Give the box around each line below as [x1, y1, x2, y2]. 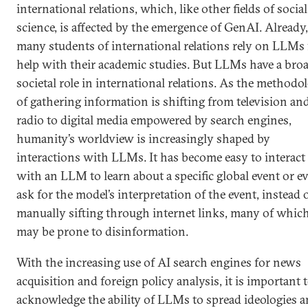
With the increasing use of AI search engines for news [16, 254, 301, 270]
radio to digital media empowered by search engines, [16, 112, 291, 128]
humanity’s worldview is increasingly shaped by [16, 131, 270, 146]
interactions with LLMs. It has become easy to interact [16, 149, 305, 165]
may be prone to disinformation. [16, 223, 188, 239]
